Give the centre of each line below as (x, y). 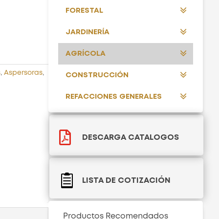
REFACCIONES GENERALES (113, 97)
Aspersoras (23, 73)
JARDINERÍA (87, 32)
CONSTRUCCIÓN (97, 75)
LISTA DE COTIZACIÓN (126, 181)
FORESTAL (84, 11)
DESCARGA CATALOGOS (130, 138)
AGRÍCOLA (85, 54)
